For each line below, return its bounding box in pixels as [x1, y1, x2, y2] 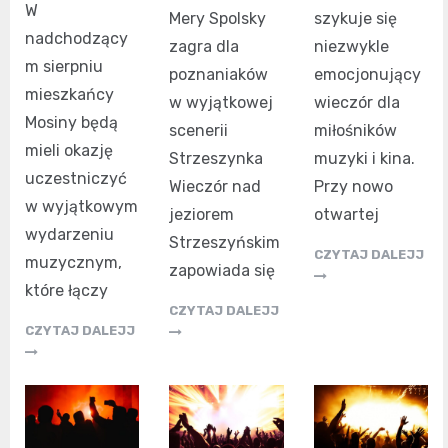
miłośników [313, 120, 397, 140]
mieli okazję [25, 140, 113, 160]
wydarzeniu [25, 224, 114, 244]
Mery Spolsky [169, 8, 267, 28]
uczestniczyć [25, 168, 127, 188]
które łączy [25, 280, 108, 300]
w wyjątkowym [25, 196, 138, 216]
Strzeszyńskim [169, 232, 281, 252]
